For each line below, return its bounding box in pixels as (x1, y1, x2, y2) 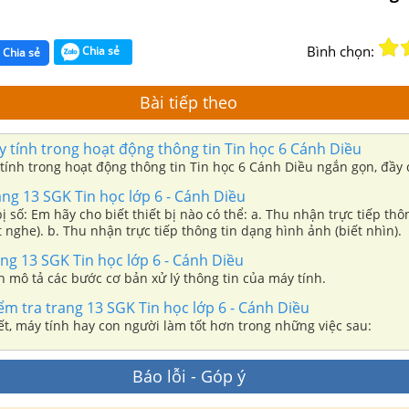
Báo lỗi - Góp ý (131, 365, 246, 387)
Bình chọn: (307, 42, 374, 60)
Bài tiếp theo (140, 91, 237, 113)
